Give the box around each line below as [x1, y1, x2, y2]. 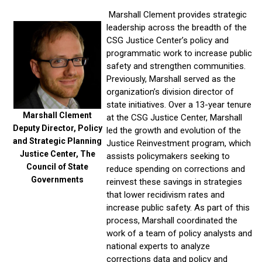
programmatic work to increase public [106, 48, 252, 58]
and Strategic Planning [13, 136, 102, 146]
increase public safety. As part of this [106, 202, 250, 213]
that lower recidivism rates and [106, 189, 225, 200]
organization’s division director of [106, 87, 234, 97]
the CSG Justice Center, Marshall [116, 112, 242, 123]
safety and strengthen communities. [106, 61, 246, 71]
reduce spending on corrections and [106, 164, 245, 174]
